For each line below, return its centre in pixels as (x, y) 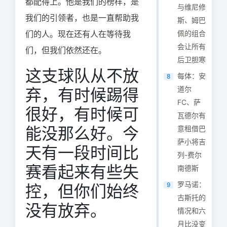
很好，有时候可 (82, 114)
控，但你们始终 (82, 191)
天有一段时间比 (82, 153)
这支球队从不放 (82, 76)
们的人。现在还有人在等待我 (78, 34)
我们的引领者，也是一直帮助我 (82, 18)
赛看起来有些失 (82, 172)
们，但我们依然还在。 (66, 50)
